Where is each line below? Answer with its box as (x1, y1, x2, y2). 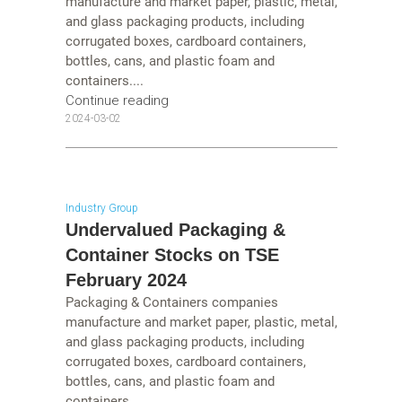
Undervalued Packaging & (65, 219, 285, 240)
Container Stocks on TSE (65, 244, 279, 265)
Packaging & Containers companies (65, 293, 278, 310)
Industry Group (65, 201, 138, 214)
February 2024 (65, 269, 187, 290)
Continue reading (65, 92, 169, 109)
